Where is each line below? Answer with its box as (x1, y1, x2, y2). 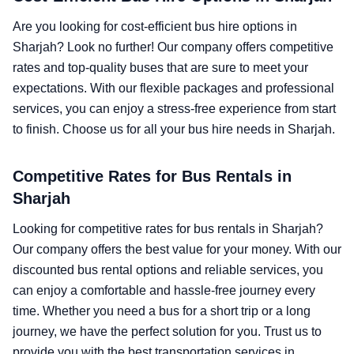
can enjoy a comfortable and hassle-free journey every (13, 284, 315, 297)
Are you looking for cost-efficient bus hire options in (13, 20, 297, 33)
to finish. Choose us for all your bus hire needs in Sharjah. (13, 122, 335, 136)
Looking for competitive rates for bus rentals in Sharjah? (13, 222, 323, 235)
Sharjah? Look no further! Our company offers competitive (13, 40, 333, 54)
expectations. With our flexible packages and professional (13, 81, 334, 95)
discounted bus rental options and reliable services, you (13, 263, 323, 277)
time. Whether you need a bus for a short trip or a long (13, 304, 311, 318)
